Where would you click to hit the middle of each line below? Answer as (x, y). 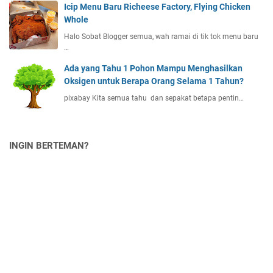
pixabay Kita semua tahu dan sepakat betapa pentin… (154, 98)
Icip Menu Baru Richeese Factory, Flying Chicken (157, 6)
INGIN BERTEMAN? (49, 145)
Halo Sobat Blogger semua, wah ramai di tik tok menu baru (161, 36)
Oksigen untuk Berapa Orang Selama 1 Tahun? (154, 81)
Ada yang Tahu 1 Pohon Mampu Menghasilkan (153, 68)
